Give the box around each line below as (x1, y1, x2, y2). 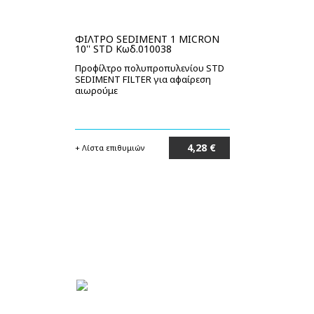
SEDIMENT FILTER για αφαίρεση (75, 73, 211, 86)
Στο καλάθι (177, 165, 225, 175)
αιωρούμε (75, 84, 118, 97)
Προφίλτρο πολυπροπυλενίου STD (75, 62, 224, 74)
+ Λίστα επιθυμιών (75, 142, 145, 153)
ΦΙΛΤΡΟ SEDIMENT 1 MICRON (75, 32, 219, 46)
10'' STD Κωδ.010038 (75, 42, 172, 55)
